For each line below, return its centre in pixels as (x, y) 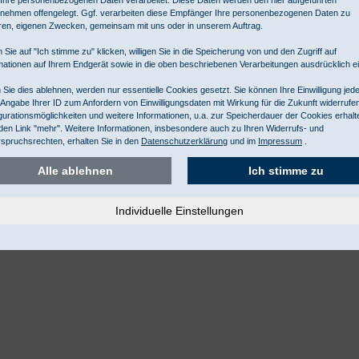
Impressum (280, 141)
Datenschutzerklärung (184, 141)
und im (243, 141)
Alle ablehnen (75, 170)
